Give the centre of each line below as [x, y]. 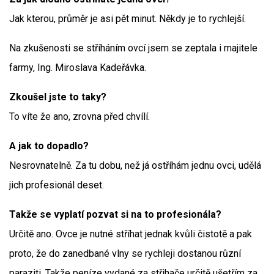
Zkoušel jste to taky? [58, 97]
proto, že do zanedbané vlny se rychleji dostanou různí [125, 254]
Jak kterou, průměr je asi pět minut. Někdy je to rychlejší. [128, 19]
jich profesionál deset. [57, 185]
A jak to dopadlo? [49, 146]
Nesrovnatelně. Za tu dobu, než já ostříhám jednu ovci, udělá [135, 165]
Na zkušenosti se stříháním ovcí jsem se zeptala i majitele [133, 48]
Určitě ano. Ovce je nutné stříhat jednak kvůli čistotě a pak [131, 234]
